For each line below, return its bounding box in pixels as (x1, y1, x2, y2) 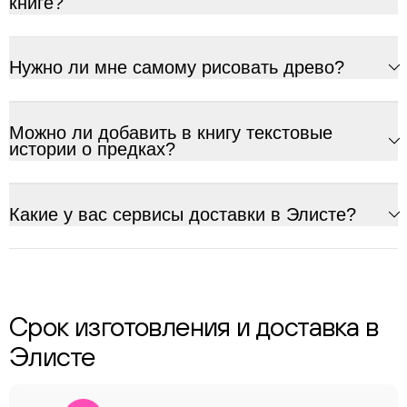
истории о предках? (9, 139, 175, 159)
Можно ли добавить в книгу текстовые (9, 123, 333, 143)
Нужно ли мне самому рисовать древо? (9, 57, 344, 77)
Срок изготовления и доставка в (9, 311, 378, 342)
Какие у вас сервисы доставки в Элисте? (9, 204, 356, 224)
